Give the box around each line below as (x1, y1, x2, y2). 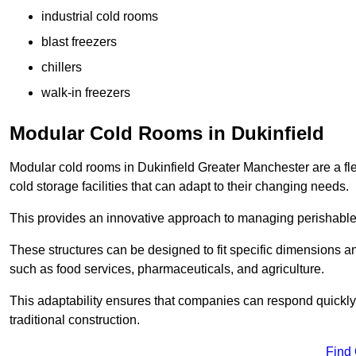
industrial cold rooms (41, 10, 158, 24)
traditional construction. (10, 313, 140, 327)
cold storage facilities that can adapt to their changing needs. (10, 180, 349, 194)
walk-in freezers (41, 86, 130, 100)
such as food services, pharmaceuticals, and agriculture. (10, 262, 327, 277)
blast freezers (41, 35, 117, 49)
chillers (41, 60, 82, 75)
